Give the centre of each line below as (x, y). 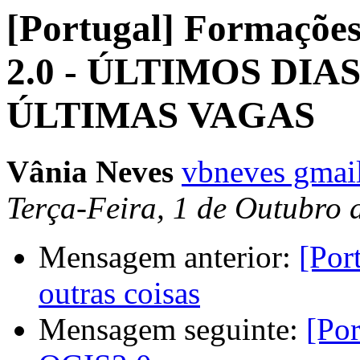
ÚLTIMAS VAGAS (161, 115)
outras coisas (119, 293)
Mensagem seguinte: (172, 329)
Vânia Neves (90, 172)
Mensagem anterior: (169, 257)
